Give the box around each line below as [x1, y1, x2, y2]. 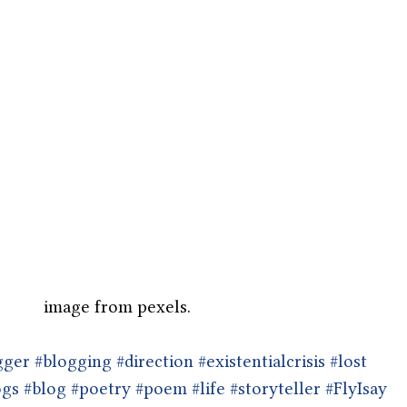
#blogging [35, 350, 112, 372]
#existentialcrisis [198, 350, 325, 372]
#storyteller [230, 377, 321, 399]
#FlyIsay [325, 377, 387, 399]
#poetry [71, 377, 131, 399]
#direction [116, 350, 194, 372]
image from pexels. [44, 295, 191, 317]
